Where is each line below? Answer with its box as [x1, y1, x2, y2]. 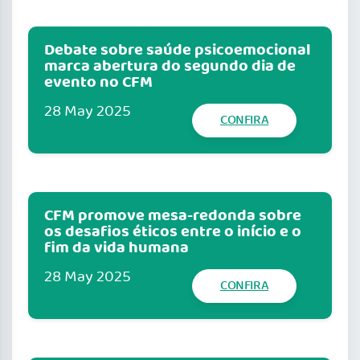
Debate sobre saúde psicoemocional [44, 38, 311, 64]
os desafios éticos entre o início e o [44, 219, 301, 246]
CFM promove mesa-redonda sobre [44, 203, 301, 230]
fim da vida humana [44, 235, 189, 262]
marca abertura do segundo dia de [44, 54, 296, 80]
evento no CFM [44, 70, 153, 96]
